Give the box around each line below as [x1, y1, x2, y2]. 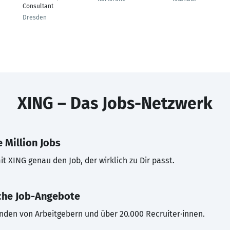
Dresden [23, 14, 47, 21]
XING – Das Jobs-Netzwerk [17, 93, 213, 113]
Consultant [23, 3, 53, 10]
